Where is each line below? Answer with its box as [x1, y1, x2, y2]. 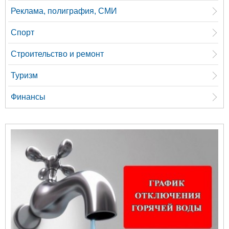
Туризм [11, 71, 38, 80]
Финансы [11, 93, 45, 102]
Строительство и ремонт [11, 50, 104, 59]
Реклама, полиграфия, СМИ [11, 7, 117, 16]
